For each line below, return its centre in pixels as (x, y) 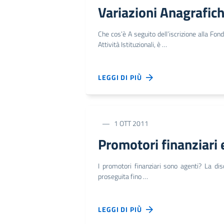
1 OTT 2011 (131, 123)
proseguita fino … (123, 176)
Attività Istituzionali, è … (132, 44)
